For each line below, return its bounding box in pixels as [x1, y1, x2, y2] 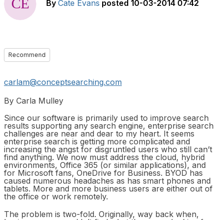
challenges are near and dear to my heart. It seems [4, 129, 194, 139]
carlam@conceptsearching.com [4, 77, 122, 87]
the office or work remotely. [4, 192, 108, 202]
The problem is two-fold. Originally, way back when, [4, 209, 199, 219]
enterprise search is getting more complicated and [4, 137, 190, 147]
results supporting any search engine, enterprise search [4, 121, 214, 131]
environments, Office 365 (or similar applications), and [4, 160, 206, 170]
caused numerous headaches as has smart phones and [4, 176, 211, 186]
